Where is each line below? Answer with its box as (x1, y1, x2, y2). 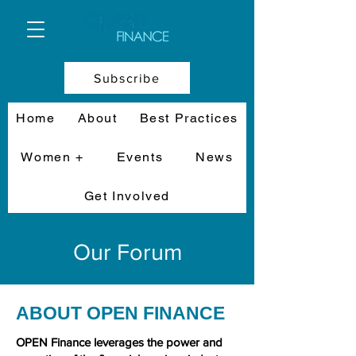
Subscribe (94, 71, 161, 85)
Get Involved (83, 188, 171, 203)
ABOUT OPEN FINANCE (16, 303, 225, 323)
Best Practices (139, 110, 238, 126)
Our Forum (72, 240, 182, 265)
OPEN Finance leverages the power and (16, 335, 222, 349)
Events (116, 149, 164, 164)
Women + (21, 149, 84, 164)
